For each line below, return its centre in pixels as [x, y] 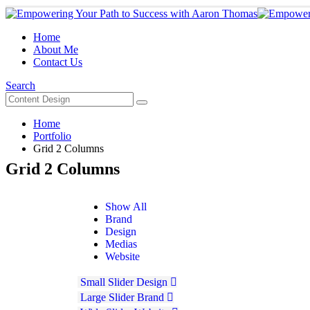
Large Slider [107, 297]
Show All [126, 206]
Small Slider [107, 282]
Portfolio [52, 136]
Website [122, 256]
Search [20, 85]
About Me [56, 49]
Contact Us [58, 62]
